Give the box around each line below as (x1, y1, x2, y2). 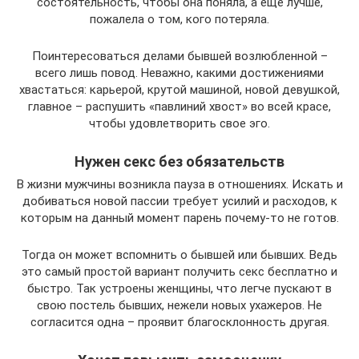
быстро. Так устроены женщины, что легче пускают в (27, 280, 332, 296)
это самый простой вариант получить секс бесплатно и (22, 264, 337, 279)
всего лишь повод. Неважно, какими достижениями (35, 65, 324, 80)
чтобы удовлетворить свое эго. (89, 115, 270, 131)
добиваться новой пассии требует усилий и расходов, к (22, 193, 337, 208)
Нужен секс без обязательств (75, 152, 284, 170)
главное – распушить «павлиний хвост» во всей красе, (28, 99, 331, 114)
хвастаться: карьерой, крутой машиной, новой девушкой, (19, 82, 340, 97)
